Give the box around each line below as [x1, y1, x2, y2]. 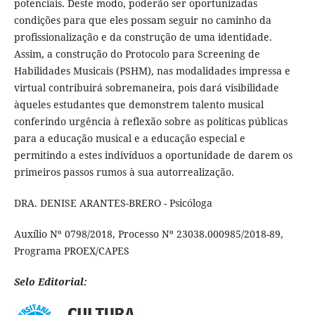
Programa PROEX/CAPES [13, 243, 129, 257]
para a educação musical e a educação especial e [13, 131, 245, 145]
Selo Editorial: [13, 274, 87, 288]
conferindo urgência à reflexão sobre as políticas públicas [13, 114, 288, 128]
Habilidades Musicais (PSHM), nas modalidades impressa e [13, 63, 290, 77]
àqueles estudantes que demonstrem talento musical [13, 97, 264, 111]
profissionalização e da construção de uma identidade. [13, 30, 272, 44]
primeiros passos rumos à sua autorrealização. [13, 165, 234, 179]
